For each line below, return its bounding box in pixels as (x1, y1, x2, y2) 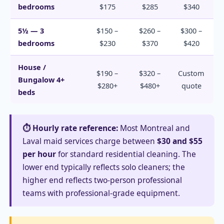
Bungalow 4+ (18, 74, 64, 85)
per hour (22, 148, 56, 160)
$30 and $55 (157, 135, 202, 147)
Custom (178, 68, 204, 78)
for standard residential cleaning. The (56, 148, 196, 160)
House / (18, 62, 46, 72)
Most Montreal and (118, 122, 190, 134)
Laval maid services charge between (22, 135, 157, 147)
